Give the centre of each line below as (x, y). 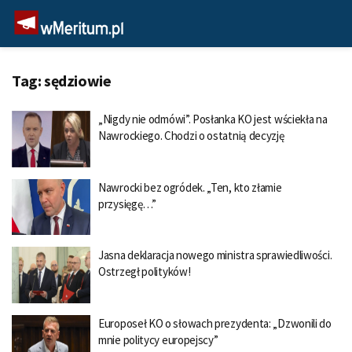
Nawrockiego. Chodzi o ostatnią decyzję (191, 136)
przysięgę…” (127, 203)
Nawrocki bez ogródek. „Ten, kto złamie (190, 187)
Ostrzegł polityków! (145, 271)
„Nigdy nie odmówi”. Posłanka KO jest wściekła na (213, 119)
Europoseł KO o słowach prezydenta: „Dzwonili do (215, 323)
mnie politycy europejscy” (158, 339)
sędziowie (78, 81)
